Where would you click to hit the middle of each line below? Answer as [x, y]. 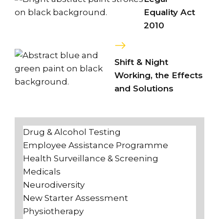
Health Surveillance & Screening [91, 158]
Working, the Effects [159, 75]
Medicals [42, 171]
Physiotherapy [53, 211]
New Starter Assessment [76, 198]
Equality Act [170, 12]
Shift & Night [142, 62]
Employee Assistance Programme [96, 145]
